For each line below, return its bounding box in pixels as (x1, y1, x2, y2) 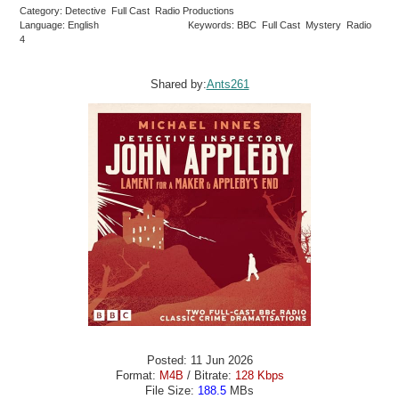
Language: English (20, 20, 100, 31)
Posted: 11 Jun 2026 (146, 354, 253, 368)
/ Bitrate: (183, 369, 235, 383)
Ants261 (206, 77, 249, 91)
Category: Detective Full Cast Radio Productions (20, 5, 238, 17)
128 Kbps (234, 369, 284, 383)
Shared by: (150, 77, 207, 91)
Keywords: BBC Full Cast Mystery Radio (188, 20, 372, 31)
